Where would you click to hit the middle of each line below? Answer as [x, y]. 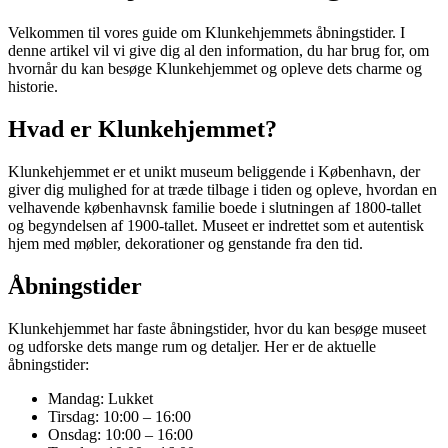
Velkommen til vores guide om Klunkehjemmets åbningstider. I [206, 32]
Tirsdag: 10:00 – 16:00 [119, 416]
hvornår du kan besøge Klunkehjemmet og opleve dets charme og [215, 68]
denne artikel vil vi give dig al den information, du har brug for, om [218, 50]
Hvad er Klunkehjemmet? [142, 128]
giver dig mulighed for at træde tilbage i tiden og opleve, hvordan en [222, 189]
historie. [33, 86]
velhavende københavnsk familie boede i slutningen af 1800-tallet [214, 207]
